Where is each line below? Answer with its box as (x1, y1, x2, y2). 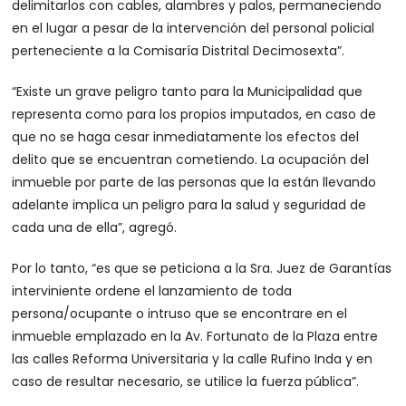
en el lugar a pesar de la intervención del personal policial (12, 19, 375, 37)
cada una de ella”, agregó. (12, 218, 178, 237)
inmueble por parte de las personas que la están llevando (12, 173, 377, 191)
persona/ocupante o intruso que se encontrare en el (12, 304, 348, 323)
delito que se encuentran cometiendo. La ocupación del (12, 150, 370, 169)
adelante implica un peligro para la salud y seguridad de (12, 196, 367, 214)
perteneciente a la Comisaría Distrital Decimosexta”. (12, 42, 345, 60)
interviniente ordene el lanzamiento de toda (12, 282, 293, 300)
